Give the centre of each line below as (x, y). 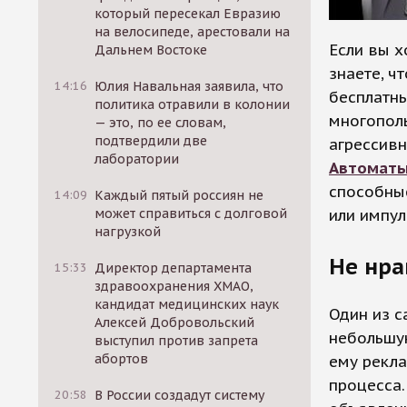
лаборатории (137, 159)
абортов (122, 359)
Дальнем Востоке (151, 50)
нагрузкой (128, 232)
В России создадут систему (180, 395)
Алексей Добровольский (175, 323)
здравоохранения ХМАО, (174, 286)
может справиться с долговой (191, 213)
